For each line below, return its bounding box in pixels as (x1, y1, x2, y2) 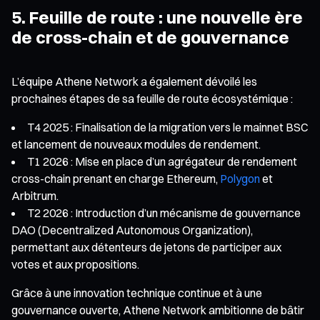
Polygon (220, 171, 260, 186)
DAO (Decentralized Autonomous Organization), (11, 222, 253, 237)
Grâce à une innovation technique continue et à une (11, 285, 262, 300)
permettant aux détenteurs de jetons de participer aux (11, 239, 281, 254)
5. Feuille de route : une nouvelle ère (11, 6, 303, 28)
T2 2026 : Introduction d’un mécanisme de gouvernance (27, 205, 301, 220)
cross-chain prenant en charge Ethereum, (11, 171, 220, 186)
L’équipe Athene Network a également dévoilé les (11, 74, 257, 89)
